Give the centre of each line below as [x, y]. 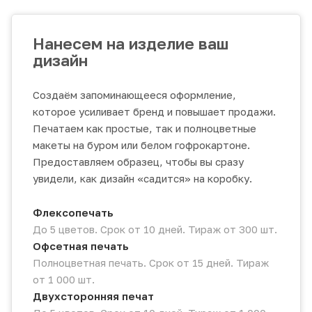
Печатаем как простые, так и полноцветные [145, 128]
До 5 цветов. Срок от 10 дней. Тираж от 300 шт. [155, 229]
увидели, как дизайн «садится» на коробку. [142, 179]
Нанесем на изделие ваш [131, 44]
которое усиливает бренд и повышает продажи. [154, 112]
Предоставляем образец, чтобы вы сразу [138, 162]
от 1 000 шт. [64, 280]
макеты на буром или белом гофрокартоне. [141, 145]
